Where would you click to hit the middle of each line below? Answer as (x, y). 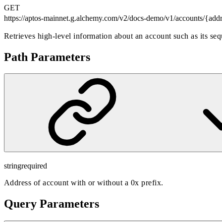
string (13, 166)
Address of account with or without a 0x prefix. (84, 183)
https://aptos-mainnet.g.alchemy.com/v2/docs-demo (84, 18)
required (34, 166)
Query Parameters (52, 204)
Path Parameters (47, 57)
